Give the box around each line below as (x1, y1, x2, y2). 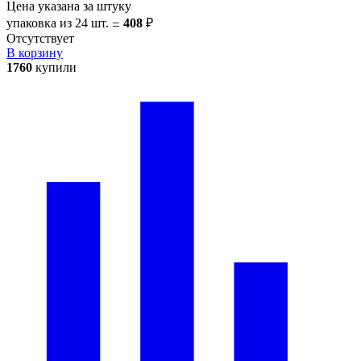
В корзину (6, 45, 63, 60)
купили (32, 60, 77, 74)
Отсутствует (6, 31, 74, 45)
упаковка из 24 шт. (6, 15, 112, 30)
